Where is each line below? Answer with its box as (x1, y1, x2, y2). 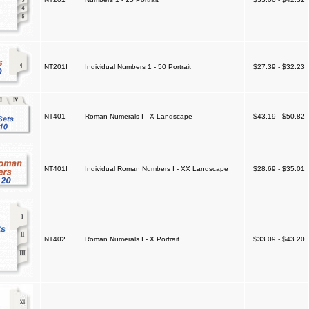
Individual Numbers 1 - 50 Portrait (84, 63, 191, 70)
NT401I (41, 165, 70, 172)
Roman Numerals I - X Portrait (84, 235, 179, 243)
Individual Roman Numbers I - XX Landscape (84, 165, 228, 172)
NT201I (41, 63, 70, 70)
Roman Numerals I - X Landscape (84, 112, 192, 120)
